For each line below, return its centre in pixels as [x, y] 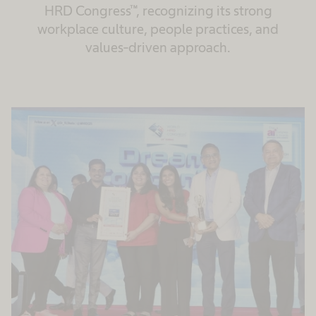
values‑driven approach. [158, 47]
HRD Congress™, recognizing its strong [158, 11]
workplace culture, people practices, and [158, 29]
